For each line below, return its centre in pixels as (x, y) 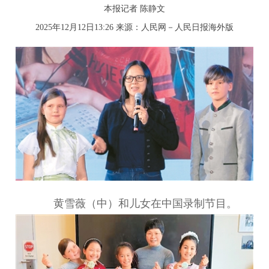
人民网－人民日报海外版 (187, 27)
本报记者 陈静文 (134, 9)
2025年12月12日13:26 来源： (88, 27)
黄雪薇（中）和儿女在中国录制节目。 (134, 204)
